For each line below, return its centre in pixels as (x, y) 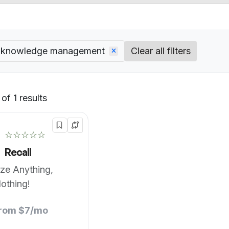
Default (63, 102)
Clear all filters (161, 51)
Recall (18, 152)
